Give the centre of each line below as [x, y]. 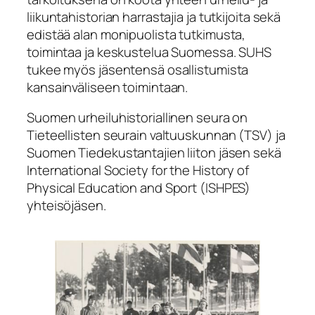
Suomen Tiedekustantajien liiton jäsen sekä [154, 153]
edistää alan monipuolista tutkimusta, [136, 34]
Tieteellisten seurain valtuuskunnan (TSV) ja [156, 135]
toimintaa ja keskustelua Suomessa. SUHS [149, 52]
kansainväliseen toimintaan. [108, 87]
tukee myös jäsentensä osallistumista [138, 69]
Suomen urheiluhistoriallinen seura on [137, 118]
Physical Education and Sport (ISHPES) [139, 188]
